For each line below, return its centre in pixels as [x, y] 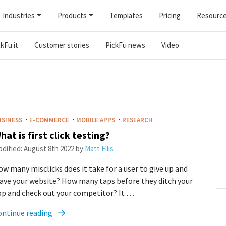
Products [72, 15]
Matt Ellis [99, 149]
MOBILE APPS [96, 120]
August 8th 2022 [49, 149]
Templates [126, 15]
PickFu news [125, 45]
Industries [19, 15]
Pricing [169, 15]
